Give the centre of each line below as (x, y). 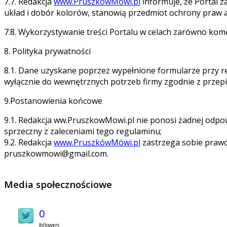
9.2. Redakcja (29, 142)
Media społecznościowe (58, 184)
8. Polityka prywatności (47, 51)
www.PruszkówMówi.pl (97, 142)
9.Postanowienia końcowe (53, 101)
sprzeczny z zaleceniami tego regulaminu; (83, 131)
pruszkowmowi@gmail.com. (56, 153)
